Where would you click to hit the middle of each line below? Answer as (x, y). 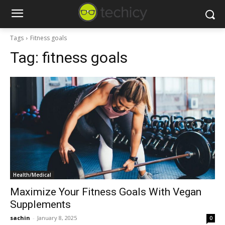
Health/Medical (32, 175)
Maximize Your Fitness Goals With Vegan (106, 192)
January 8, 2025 (57, 218)
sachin (20, 218)
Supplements (40, 204)
